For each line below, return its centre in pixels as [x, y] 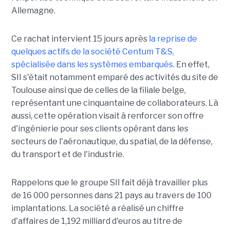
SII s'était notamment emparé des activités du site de [114, 78]
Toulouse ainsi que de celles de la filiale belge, [98, 90]
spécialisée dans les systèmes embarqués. [93, 65]
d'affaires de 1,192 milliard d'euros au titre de [97, 221]
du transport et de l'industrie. [68, 155]
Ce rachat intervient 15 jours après [80, 39]
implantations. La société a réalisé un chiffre [97, 208]
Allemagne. [33, 11]
